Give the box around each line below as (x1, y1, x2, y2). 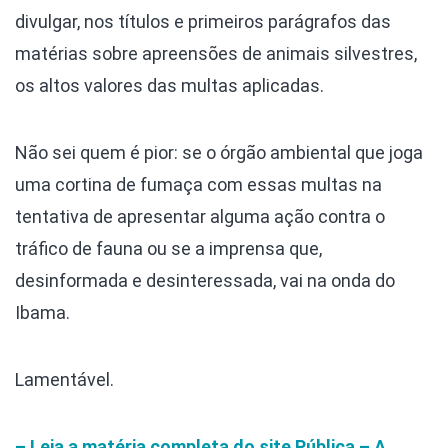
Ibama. (15, 301, 70, 323)
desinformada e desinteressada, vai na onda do (15, 269, 395, 291)
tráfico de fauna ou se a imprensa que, (15, 237, 322, 259)
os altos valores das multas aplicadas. (15, 74, 324, 96)
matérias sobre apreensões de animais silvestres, (15, 42, 417, 64)
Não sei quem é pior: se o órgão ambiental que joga (15, 141, 423, 163)
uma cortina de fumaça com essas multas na (15, 173, 382, 195)
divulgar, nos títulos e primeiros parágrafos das (15, 10, 391, 32)
